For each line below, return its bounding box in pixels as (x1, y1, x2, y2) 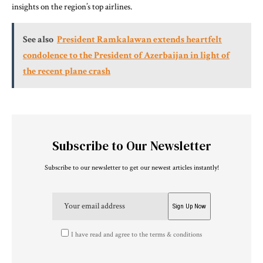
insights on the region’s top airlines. (12, 1, 132, 13)
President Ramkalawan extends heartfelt (57, 33, 222, 46)
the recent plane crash (23, 65, 110, 78)
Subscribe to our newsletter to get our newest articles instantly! (44, 163, 219, 173)
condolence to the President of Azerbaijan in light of (23, 49, 230, 62)
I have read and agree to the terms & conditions (71, 230, 203, 239)
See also (23, 33, 53, 46)
